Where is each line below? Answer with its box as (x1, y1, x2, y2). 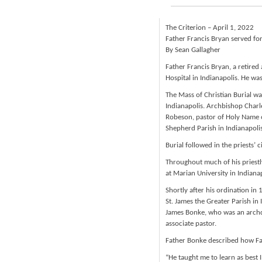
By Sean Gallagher (166, 46, 220, 54)
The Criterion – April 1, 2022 (166, 24, 254, 32)
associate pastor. (166, 220, 216, 227)
